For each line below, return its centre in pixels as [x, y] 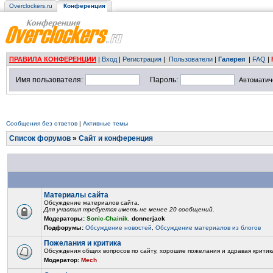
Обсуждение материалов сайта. [92, 203]
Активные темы [105, 123]
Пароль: [164, 80]
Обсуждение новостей [119, 228]
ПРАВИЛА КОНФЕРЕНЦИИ [53, 59]
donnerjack [148, 218]
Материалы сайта [76, 195]
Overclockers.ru [31, 6]
